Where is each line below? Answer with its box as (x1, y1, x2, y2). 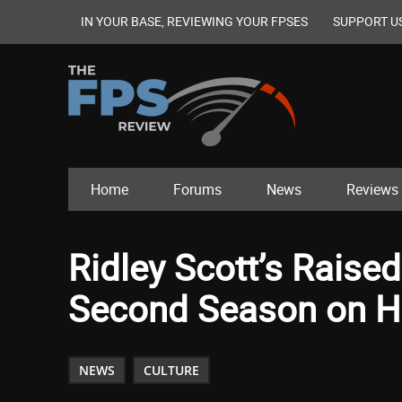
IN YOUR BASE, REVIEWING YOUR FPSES (81, 13, 308, 30)
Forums (173, 179, 222, 200)
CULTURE (144, 362, 199, 380)
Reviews (346, 179, 398, 200)
